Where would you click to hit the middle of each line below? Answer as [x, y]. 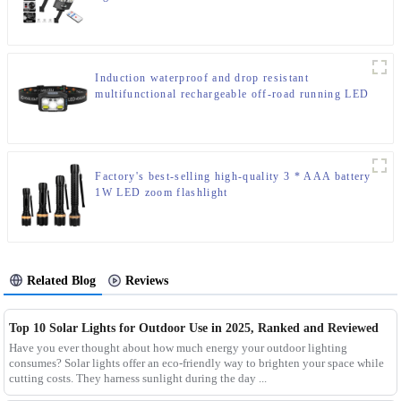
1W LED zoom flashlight [162, 193]
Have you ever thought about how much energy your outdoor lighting [178, 348]
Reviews [147, 281]
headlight [120, 111]
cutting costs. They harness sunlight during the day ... [137, 379]
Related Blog [62, 281]
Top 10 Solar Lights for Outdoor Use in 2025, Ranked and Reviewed [193, 328]
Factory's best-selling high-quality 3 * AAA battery [233, 177]
